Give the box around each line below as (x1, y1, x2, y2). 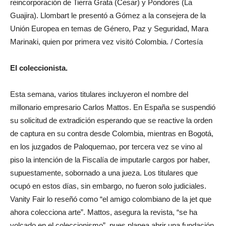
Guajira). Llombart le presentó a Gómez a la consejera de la (10, 11, 206, 20)
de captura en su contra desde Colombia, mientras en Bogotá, (10, 129, 213, 138)
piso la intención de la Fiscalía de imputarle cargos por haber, (10, 155, 210, 164)
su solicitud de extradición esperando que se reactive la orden (10, 116, 212, 125)
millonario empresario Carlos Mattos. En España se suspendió (10, 103, 215, 111)
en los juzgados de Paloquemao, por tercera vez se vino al (10, 142, 202, 151)
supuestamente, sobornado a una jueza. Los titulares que (10, 168, 198, 177)
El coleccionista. (10, 64, 68, 72)
